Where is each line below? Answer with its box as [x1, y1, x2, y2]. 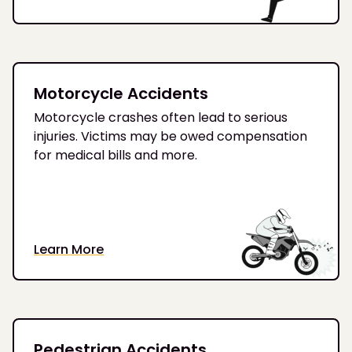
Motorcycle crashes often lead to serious [34, 108, 288, 126]
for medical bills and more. [34, 145, 197, 164]
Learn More [34, 240, 104, 259]
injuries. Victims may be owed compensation [34, 126, 307, 145]
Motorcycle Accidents [34, 82, 208, 104]
